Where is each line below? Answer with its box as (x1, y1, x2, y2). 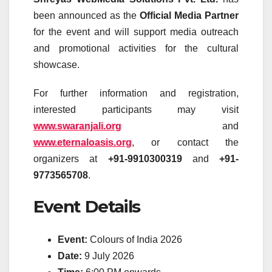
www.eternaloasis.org (33, 137, 132, 148)
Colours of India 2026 (87, 234, 182, 245)
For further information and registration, (33, 88, 239, 99)
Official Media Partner (140, 10, 239, 21)
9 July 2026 (82, 250, 134, 261)
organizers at (33, 154, 108, 165)
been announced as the (33, 10, 140, 21)
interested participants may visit (33, 104, 239, 115)
